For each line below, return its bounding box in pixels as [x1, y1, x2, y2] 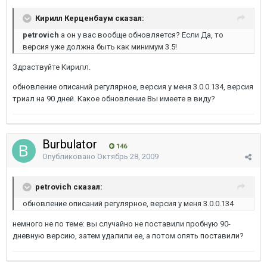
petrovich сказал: [35, 182, 103, 191]
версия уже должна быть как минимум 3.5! [23, 42, 177, 51]
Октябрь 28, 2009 [97, 152, 159, 161]
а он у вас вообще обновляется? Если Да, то [59, 30, 223, 39]
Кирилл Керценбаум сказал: [35, 13, 144, 23]
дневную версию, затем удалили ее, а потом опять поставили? [13, 231, 244, 240]
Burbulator [42, 137, 100, 151]
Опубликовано [42, 152, 97, 161]
